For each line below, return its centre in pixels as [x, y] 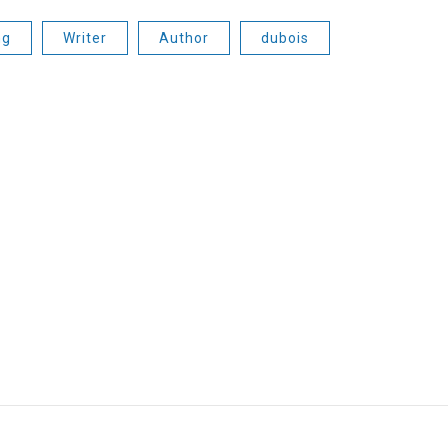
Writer [85, 37]
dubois [285, 37]
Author [184, 37]
